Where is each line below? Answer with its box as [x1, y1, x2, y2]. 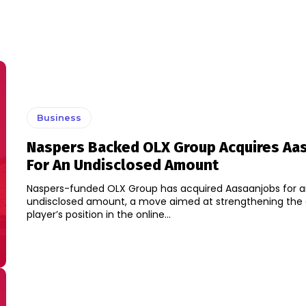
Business [36, 112, 81, 124]
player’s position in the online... [105, 208, 171, 222]
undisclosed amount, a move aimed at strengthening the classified [26, 195, 86, 209]
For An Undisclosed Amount [26, 156, 219, 175]
